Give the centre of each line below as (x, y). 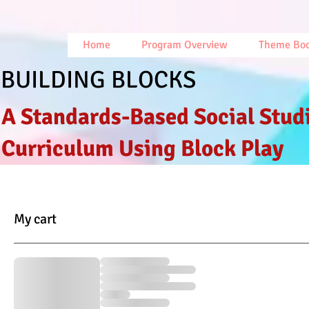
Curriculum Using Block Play (142, 149)
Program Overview (185, 45)
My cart (35, 219)
